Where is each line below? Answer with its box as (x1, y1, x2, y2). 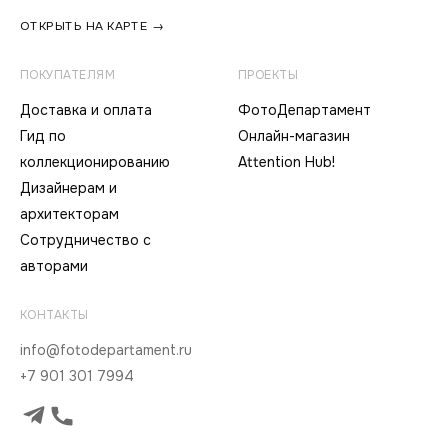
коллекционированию (20, 153, 170, 171)
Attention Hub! (238, 153, 335, 171)
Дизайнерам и (20, 179, 117, 197)
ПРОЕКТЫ (238, 67, 299, 83)
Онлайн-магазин (238, 127, 350, 145)
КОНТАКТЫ (20, 307, 89, 323)
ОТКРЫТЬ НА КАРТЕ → (20, 18, 165, 34)
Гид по (20, 127, 66, 145)
